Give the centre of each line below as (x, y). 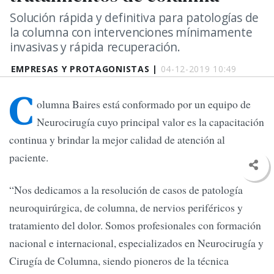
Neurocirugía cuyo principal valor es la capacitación (150, 122)
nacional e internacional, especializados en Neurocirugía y (136, 243)
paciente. (29, 157)
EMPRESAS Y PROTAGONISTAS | (86, 69)
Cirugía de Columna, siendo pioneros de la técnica (119, 261)
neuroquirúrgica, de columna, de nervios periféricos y (126, 208)
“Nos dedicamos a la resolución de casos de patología (126, 190)
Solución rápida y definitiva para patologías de (134, 17)
